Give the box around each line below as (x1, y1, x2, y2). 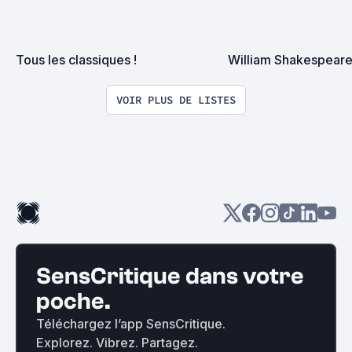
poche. (36, 287, 111, 315)
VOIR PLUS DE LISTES (116, 92, 236, 107)
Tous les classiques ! (16, 51, 137, 68)
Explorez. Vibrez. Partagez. (36, 334, 198, 350)
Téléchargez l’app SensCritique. (36, 315, 225, 332)
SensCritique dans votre (36, 262, 304, 290)
